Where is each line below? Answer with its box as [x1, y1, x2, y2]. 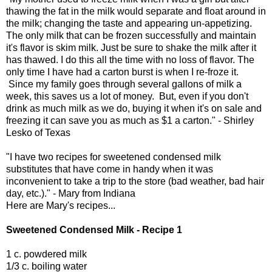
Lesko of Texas [6, 127, 70, 138]
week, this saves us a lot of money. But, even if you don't [6, 91, 248, 102]
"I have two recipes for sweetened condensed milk [6, 152, 221, 163]
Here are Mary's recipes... [6, 200, 115, 211]
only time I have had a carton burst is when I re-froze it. [6, 67, 239, 78]
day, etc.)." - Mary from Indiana [6, 188, 135, 199]
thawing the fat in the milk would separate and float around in [6, 6, 266, 17]
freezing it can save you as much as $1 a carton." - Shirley [6, 115, 254, 126]
